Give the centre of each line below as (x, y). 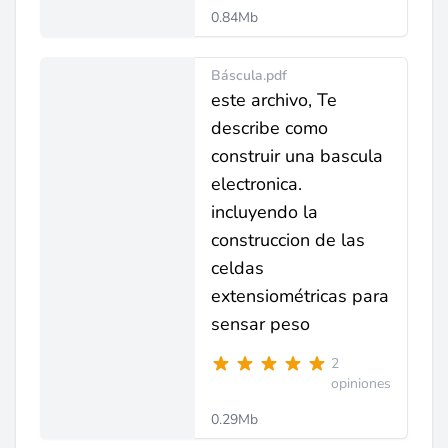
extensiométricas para (300, 296)
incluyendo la (264, 212)
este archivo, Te (274, 100)
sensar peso (260, 324)
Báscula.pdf (249, 75)
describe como (269, 128)
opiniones (361, 383)
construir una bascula (297, 156)
